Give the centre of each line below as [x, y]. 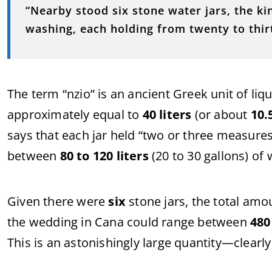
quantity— [204, 243]
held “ [127, 135]
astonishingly [104, 243]
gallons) [228, 156]
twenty [211, 29]
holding [134, 29]
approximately [50, 114]
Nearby [53, 10]
